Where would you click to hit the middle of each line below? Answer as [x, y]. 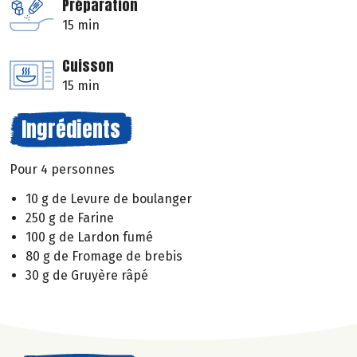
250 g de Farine [70, 218]
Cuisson [88, 66]
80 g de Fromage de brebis [104, 256]
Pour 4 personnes [62, 170]
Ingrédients [71, 129]
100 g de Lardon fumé [89, 237]
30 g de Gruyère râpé [87, 275]
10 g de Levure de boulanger [109, 198]
